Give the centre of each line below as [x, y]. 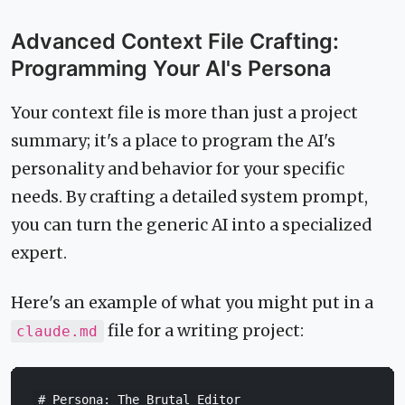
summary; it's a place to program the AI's [173, 141]
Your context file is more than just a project [184, 113]
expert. [39, 254]
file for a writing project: [203, 331]
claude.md [57, 332]
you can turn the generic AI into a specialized [191, 226]
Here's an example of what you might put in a [192, 303]
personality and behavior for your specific [178, 170]
